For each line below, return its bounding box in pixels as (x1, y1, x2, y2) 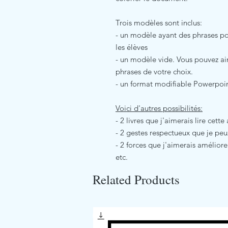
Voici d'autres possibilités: (116, 103, 203, 113)
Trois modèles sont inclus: (116, 17, 202, 27)
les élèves (116, 42, 148, 52)
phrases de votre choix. (116, 66, 193, 76)
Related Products (93, 170, 180, 188)
